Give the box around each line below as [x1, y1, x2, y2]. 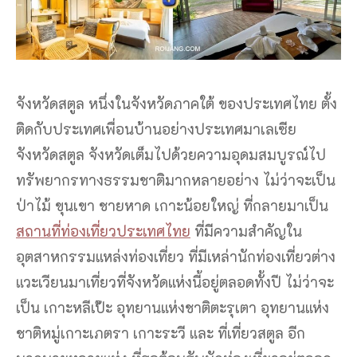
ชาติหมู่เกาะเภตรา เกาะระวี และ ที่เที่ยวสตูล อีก [16, 324, 305, 343]
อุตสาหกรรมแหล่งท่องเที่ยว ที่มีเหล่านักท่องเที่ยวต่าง [16, 247, 335, 267]
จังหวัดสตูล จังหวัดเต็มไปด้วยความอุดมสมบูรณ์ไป [16, 145, 326, 165]
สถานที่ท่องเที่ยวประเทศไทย [16, 222, 190, 241]
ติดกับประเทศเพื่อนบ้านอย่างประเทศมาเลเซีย [16, 120, 296, 139]
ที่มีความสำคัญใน [190, 222, 302, 241]
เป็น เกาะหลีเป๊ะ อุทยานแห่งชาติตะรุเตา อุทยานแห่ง [16, 298, 329, 318]
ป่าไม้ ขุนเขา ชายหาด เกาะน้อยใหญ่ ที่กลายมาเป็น [16, 196, 328, 216]
